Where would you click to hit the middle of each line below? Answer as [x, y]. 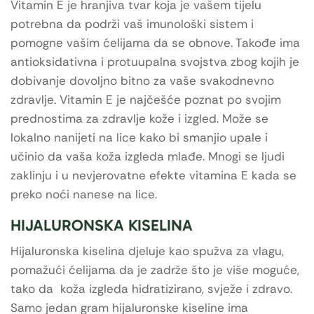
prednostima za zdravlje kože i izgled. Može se [139, 118]
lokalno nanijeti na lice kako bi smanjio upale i [139, 137]
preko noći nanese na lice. [84, 194]
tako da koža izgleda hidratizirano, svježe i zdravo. [151, 288]
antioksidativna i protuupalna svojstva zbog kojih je [155, 61]
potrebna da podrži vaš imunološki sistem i [132, 23]
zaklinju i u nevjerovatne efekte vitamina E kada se [153, 175]
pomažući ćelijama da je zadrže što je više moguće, [155, 269]
